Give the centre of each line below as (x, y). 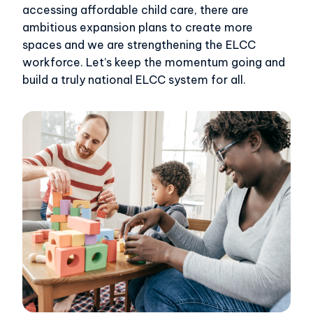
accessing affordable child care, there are (136, 10)
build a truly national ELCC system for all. (136, 80)
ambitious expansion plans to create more (138, 28)
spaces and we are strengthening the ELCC (139, 45)
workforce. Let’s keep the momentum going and (154, 63)
